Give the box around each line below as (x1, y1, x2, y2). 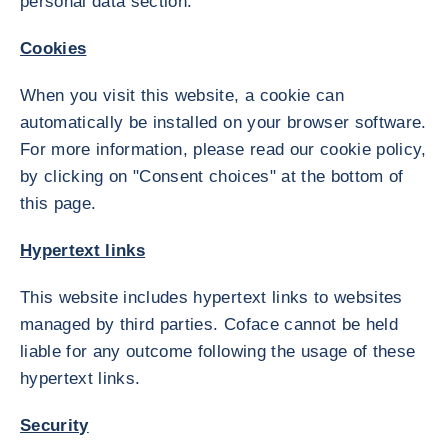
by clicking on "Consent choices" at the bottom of (20, 167, 404, 186)
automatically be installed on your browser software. (20, 113, 427, 132)
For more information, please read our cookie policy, (20, 140, 427, 159)
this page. (20, 194, 97, 213)
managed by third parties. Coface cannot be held (20, 315, 398, 334)
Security (20, 416, 89, 435)
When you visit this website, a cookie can (20, 86, 344, 105)
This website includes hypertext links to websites (20, 288, 403, 307)
